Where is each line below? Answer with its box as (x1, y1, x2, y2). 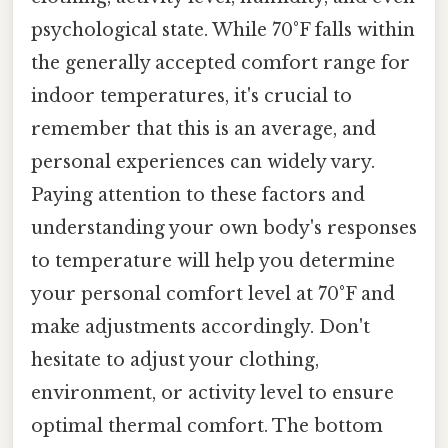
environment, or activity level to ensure (31, 381, 394, 404)
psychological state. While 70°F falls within (31, 18, 415, 41)
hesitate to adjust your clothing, (31, 348, 319, 371)
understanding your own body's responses (31, 216, 417, 239)
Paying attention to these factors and (31, 183, 365, 206)
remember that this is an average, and (31, 117, 376, 140)
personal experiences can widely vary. (31, 150, 375, 173)
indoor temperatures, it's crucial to (31, 84, 352, 107)
